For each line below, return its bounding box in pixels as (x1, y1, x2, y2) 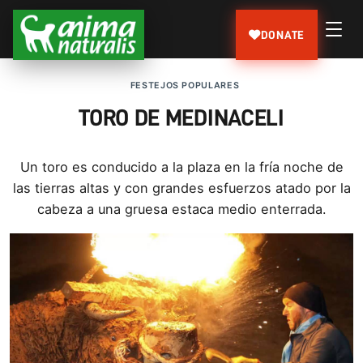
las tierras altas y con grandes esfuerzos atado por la (12, 180, 351, 197)
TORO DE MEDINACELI (79, 106, 284, 130)
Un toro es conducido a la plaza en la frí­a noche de (19, 159, 344, 176)
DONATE (260, 28, 305, 41)
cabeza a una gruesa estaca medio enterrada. (36, 201, 327, 218)
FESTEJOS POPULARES (130, 79, 240, 91)
